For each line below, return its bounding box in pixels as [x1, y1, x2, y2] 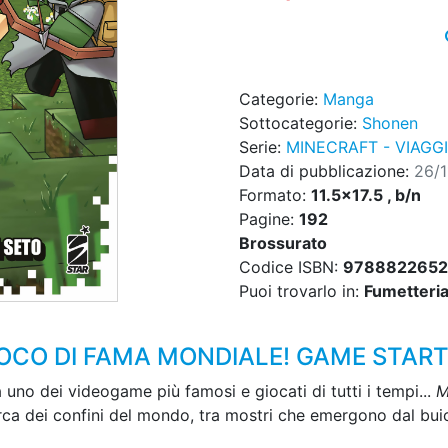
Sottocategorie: [239, 113, 362, 134]
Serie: [239, 137, 286, 158]
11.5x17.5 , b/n [311, 185, 421, 206]
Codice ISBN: [239, 257, 343, 278]
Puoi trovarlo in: [239, 281, 364, 302]
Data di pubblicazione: [239, 161, 414, 182]
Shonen [362, 113, 418, 134]
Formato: [239, 185, 311, 206]
